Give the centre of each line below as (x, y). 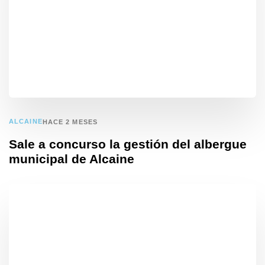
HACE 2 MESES (70, 122)
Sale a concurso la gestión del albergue (128, 144)
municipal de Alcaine (72, 159)
